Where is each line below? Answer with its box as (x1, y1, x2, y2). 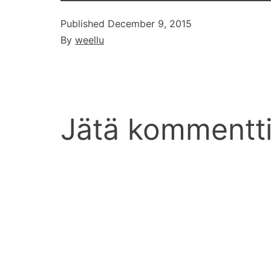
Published (60, 17, 108, 30)
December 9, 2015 (108, 17, 192, 30)
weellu (75, 33, 104, 46)
